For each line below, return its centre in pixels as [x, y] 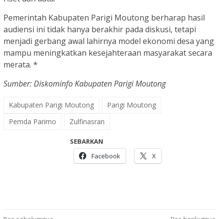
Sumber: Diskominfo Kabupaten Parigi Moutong [85, 84]
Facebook [106, 156]
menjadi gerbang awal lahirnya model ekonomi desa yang [109, 41]
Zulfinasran [87, 122]
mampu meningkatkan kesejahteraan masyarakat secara [108, 53]
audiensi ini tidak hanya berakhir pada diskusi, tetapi [100, 30]
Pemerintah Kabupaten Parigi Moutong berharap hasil [104, 18]
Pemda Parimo [33, 122]
